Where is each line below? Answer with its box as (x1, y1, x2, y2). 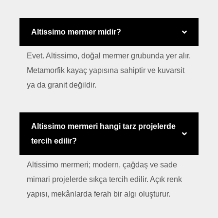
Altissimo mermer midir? (31, 27, 121, 36)
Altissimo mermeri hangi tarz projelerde (31, 122, 176, 130)
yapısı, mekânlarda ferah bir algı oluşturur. (27, 189, 170, 198)
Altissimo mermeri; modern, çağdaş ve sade (27, 160, 177, 169)
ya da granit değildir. (27, 80, 96, 89)
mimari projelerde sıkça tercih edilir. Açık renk (27, 175, 182, 183)
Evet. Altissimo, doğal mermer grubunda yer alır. (27, 51, 191, 60)
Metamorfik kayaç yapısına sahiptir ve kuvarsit (27, 66, 184, 74)
